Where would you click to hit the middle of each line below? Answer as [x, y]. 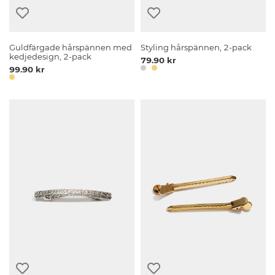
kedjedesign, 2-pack [51, 56]
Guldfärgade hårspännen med [71, 47]
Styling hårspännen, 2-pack [196, 47]
